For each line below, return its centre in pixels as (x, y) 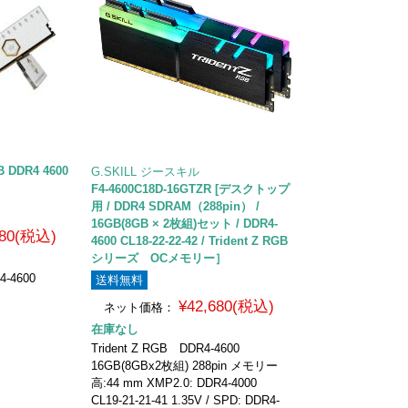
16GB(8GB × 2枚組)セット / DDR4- (185, 223)
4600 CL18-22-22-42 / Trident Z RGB (190, 240)
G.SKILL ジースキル (146, 171)
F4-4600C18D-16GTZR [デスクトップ (191, 189)
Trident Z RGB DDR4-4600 (166, 348)
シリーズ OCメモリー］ (159, 258)
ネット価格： (140, 307)
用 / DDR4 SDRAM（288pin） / (176, 206)
